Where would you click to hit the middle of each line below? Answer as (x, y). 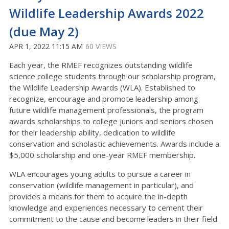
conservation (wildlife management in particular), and (101, 185)
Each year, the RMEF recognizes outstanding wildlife (101, 65)
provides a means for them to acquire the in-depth (98, 196)
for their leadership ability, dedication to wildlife (92, 132)
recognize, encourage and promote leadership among (104, 99)
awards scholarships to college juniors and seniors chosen (111, 121)
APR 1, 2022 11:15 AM (46, 46)
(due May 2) (44, 31)
